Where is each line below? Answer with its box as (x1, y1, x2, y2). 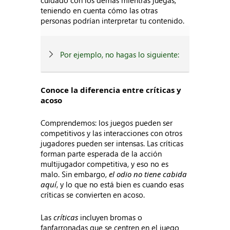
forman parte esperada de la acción (41, 148, 162, 159)
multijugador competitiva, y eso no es (41, 159, 169, 169)
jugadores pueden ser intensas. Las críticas (41, 138, 184, 148)
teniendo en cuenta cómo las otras (41, 5, 158, 15)
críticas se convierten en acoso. (41, 189, 145, 200)
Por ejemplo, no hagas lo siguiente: (60, 49, 180, 60)
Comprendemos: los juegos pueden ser (41, 118, 173, 128)
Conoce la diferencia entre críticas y (41, 85, 182, 95)
